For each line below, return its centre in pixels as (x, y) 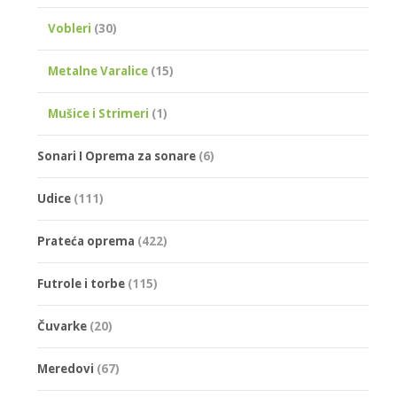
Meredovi (66, 368)
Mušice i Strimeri (98, 113)
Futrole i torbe (81, 283)
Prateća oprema (86, 241)
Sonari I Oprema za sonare (117, 156)
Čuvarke (62, 326)
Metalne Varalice (98, 70)
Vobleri (70, 28)
